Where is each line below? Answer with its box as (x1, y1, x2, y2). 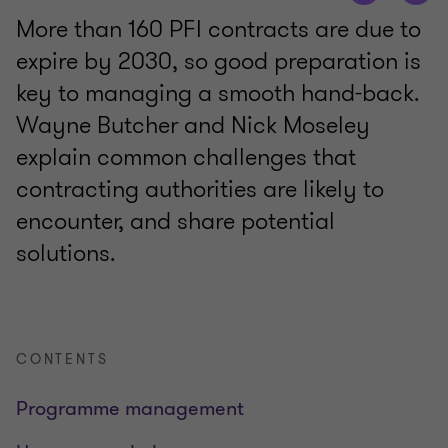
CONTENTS (16, 350, 109, 370)
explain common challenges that (16, 140, 356, 175)
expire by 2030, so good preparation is (16, 44, 421, 79)
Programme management (16, 395, 244, 423)
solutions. (16, 236, 116, 271)
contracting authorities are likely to (16, 172, 384, 207)
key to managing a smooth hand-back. (16, 76, 420, 111)
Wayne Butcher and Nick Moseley (16, 108, 370, 143)
